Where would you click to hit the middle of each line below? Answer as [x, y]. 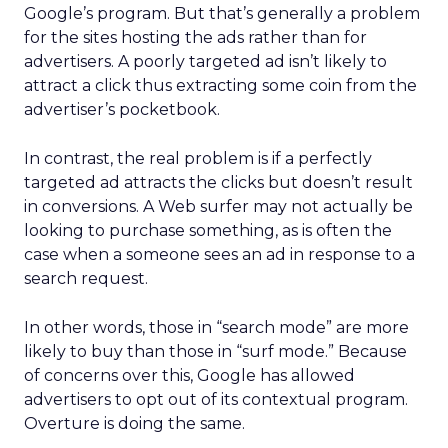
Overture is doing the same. [134, 423]
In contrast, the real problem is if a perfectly [198, 158]
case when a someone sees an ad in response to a [219, 254]
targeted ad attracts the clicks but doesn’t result [218, 182]
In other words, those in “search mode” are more [216, 327]
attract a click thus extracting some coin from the [220, 85]
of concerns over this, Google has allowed [189, 375]
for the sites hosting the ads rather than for [195, 37]
